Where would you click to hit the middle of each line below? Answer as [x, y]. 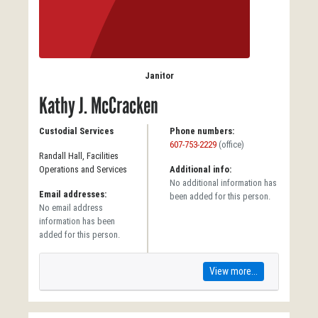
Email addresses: [73, 194]
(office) [231, 144]
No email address [71, 208]
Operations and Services [83, 169]
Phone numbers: [202, 131]
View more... [234, 271]
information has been [77, 221]
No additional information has [223, 183]
